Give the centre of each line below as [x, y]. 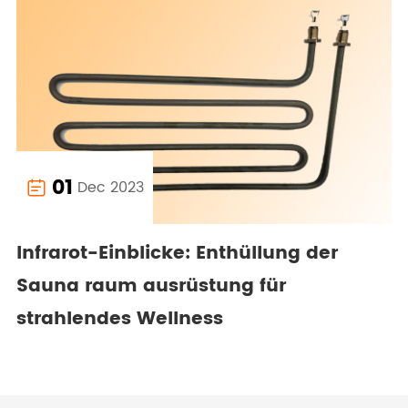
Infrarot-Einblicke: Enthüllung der [177, 254]
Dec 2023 [111, 188]
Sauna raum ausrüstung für [151, 287]
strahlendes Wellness [120, 320]
